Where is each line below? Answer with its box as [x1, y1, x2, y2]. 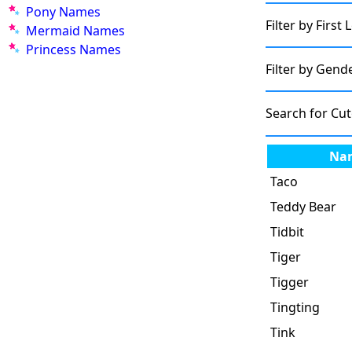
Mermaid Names [26, 22, 125, 39]
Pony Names [26, 3, 101, 20]
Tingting [270, 298, 320, 316]
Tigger [270, 273, 309, 291]
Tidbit [270, 222, 304, 240]
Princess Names [26, 41, 121, 58]
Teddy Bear [270, 197, 336, 215]
